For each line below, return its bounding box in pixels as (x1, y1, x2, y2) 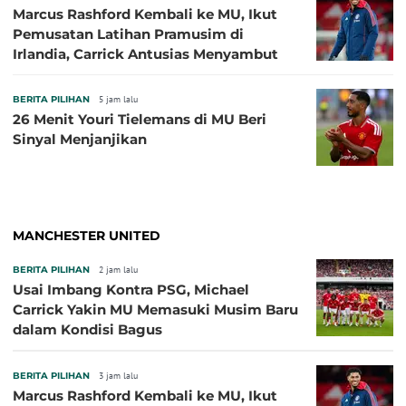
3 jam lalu (99, 369, 138, 382)
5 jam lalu (99, 92, 138, 105)
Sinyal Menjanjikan (13, 130, 147, 148)
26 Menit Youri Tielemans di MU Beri (13, 110, 266, 128)
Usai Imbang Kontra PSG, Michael (13, 280, 249, 298)
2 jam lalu (99, 263, 138, 275)
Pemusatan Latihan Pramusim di (13, 24, 244, 43)
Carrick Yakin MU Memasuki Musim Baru (13, 300, 298, 318)
